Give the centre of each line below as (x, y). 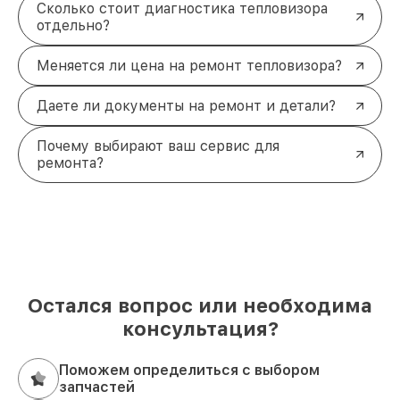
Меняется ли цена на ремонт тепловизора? (189, 66)
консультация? (200, 329)
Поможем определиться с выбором (189, 371)
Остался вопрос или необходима (200, 306)
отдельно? (73, 26)
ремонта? (70, 163)
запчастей (97, 387)
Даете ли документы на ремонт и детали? (186, 106)
